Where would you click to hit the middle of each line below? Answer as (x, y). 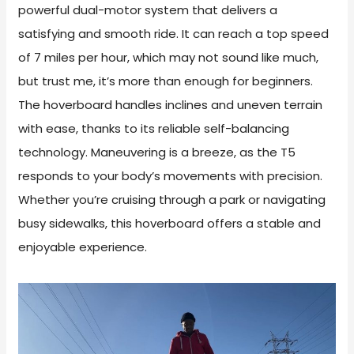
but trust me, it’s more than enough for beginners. (166, 81)
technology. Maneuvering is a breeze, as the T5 (157, 153)
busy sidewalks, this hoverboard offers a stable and (170, 224)
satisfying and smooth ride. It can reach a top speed (174, 34)
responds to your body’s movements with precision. (171, 176)
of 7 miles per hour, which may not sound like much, (169, 58)
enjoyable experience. (83, 247)
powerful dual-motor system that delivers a (148, 10)
